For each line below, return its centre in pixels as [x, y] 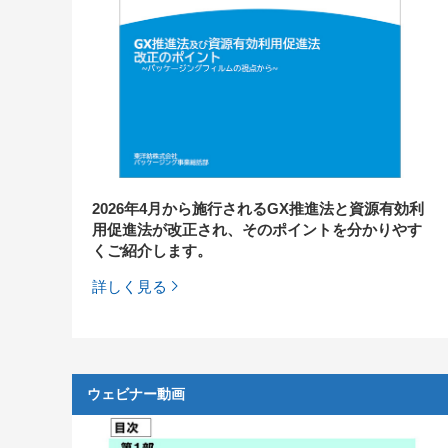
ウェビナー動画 [136, 393]
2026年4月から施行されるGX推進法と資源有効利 [258, 208]
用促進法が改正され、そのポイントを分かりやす [257, 229]
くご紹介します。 [152, 250]
